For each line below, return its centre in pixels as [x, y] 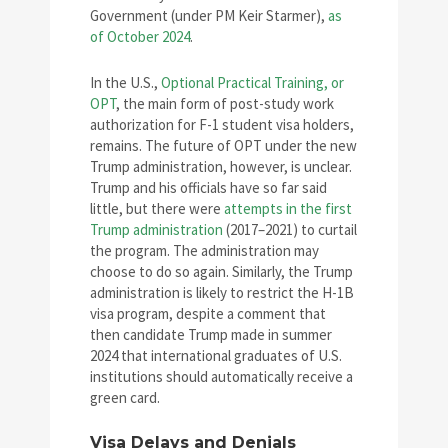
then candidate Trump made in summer [211, 335]
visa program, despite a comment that [208, 314]
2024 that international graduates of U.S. [216, 356]
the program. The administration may [204, 251]
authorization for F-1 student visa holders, [222, 125]
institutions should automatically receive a [221, 377]
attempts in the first [288, 209]
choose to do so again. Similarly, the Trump [221, 272]
